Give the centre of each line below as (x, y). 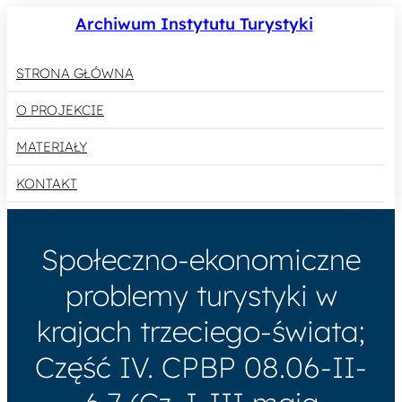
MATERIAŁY (52, 147)
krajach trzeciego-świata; (201, 332)
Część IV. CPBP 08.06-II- (201, 367)
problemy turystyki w (201, 296)
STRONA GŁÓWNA (75, 74)
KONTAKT (47, 184)
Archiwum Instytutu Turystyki (194, 24)
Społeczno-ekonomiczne (201, 260)
